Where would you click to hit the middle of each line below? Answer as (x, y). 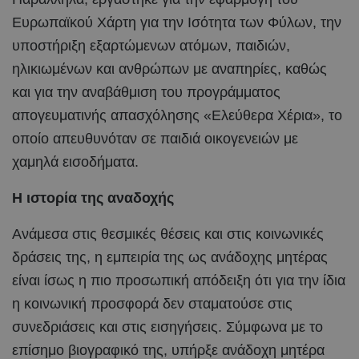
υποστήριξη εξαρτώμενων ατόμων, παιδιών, (151, 45)
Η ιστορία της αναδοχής (93, 198)
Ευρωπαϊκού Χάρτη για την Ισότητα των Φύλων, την (177, 22)
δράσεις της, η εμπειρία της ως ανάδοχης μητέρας (170, 257)
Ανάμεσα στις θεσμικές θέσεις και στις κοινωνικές (168, 234)
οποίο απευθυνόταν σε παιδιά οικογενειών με (155, 138)
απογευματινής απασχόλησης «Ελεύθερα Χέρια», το (177, 115)
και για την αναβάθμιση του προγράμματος (146, 92)
